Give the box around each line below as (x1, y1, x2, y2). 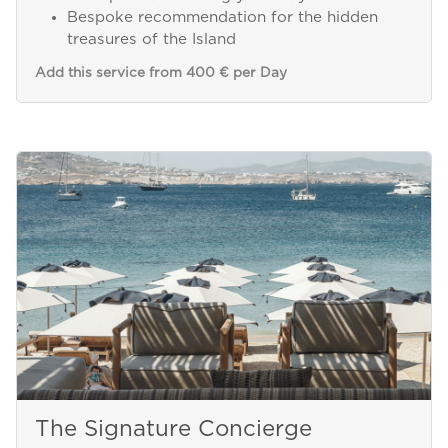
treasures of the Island (66, 32, 236, 48)
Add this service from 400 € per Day (34, 65, 287, 80)
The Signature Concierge (34, 418, 312, 441)
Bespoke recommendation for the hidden (66, 10, 378, 26)
